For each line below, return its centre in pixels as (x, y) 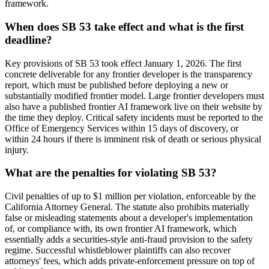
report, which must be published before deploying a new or (116, 85)
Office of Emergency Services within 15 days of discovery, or (122, 128)
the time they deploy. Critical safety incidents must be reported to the (134, 117)
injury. (17, 150)
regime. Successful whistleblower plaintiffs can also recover (118, 250)
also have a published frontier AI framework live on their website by (134, 106)
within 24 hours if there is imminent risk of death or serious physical (133, 139)
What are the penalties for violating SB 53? (111, 173)
